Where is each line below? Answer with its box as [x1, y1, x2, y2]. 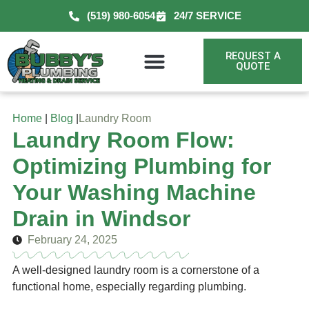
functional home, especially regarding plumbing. [12, 281, 246, 292]
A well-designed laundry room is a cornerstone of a [12, 264, 259, 276]
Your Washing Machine [12, 180, 256, 205]
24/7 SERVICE [174, 10, 242, 21]
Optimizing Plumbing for [12, 154, 271, 179]
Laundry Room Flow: [12, 128, 235, 152]
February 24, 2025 [28, 234, 117, 246]
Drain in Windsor [12, 206, 190, 231]
